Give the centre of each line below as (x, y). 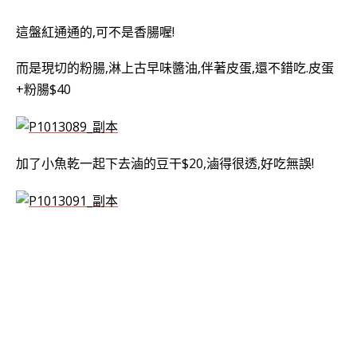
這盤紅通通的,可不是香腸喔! (95, 31)
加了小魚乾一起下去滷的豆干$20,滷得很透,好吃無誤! (165, 164)
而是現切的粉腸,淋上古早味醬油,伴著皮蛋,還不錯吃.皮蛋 (175, 68)
